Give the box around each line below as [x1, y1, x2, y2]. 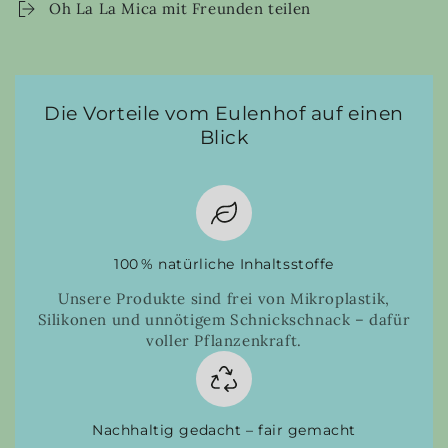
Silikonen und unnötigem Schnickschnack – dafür [37, 309, 411, 329]
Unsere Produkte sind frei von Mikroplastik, [58, 288, 390, 308]
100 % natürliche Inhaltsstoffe [113, 255, 335, 274]
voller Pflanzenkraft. [146, 330, 302, 350]
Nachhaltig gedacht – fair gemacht [92, 420, 356, 439]
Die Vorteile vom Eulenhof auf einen [44, 102, 404, 125]
